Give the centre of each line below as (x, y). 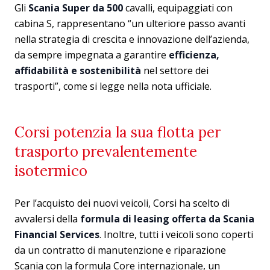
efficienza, (194, 55)
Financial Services (57, 234)
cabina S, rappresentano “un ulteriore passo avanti (130, 23)
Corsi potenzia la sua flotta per (118, 132)
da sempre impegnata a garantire (92, 55)
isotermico (51, 171)
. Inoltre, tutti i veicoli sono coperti (176, 234)
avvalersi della (47, 218)
